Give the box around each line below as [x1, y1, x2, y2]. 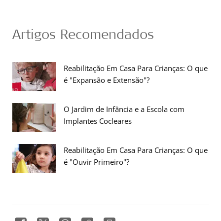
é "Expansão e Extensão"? [64, 75, 149, 85]
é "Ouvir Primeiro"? [64, 157, 129, 167]
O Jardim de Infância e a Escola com [64, 104, 184, 114]
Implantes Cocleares [64, 116, 132, 126]
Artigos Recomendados [12, 25, 154, 42]
